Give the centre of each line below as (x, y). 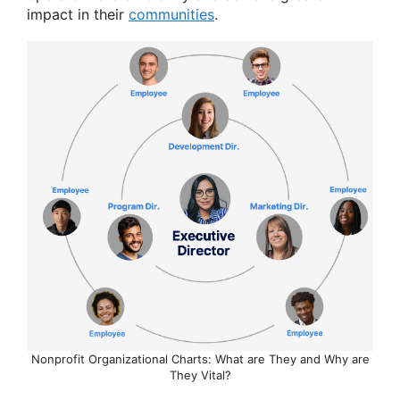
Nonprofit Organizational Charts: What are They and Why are (200, 359)
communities (171, 14)
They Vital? (200, 375)
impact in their (78, 14)
